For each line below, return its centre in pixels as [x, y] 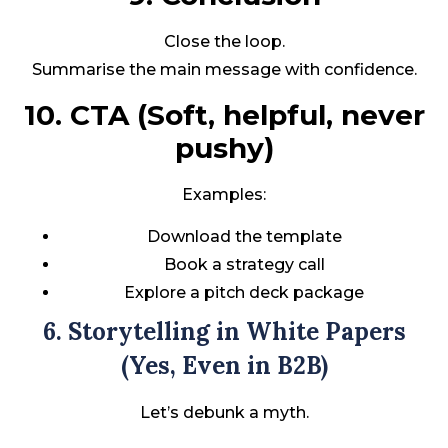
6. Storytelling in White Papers [224, 332]
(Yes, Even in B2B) [224, 366]
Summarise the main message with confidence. [224, 70]
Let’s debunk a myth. [224, 413]
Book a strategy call [244, 265]
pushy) [224, 147]
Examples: [224, 194]
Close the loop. [224, 42]
